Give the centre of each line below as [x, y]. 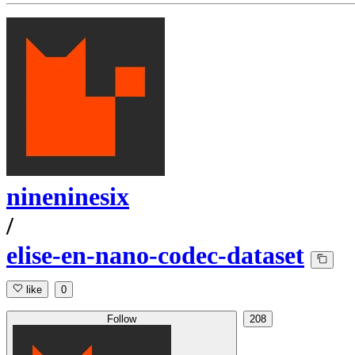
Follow [122, 319]
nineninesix [68, 197]
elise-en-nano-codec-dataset [155, 256]
